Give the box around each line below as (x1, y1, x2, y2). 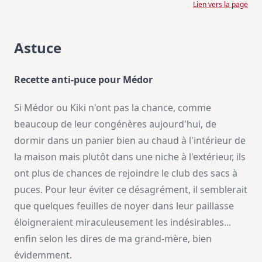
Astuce (14, 38, 61, 58)
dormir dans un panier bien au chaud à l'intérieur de (14, 134, 246, 147)
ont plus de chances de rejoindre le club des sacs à (14, 167, 237, 180)
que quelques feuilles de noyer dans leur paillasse (14, 199, 234, 213)
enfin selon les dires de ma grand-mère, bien (14, 232, 212, 246)
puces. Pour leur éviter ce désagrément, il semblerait (14, 183, 247, 196)
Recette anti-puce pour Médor (14, 73, 153, 87)
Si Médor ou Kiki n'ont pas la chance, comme (14, 101, 211, 115)
